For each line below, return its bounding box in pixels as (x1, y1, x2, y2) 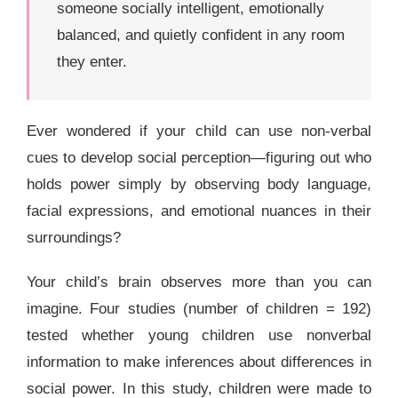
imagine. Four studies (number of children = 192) (26, 300, 372, 318)
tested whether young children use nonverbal (26, 327, 372, 345)
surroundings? (26, 229, 121, 247)
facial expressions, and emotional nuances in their (26, 203, 372, 220)
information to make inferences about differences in (26, 354, 372, 371)
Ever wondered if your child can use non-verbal (26, 123, 372, 140)
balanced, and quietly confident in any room (56, 27, 345, 44)
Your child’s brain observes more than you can (26, 274, 372, 291)
